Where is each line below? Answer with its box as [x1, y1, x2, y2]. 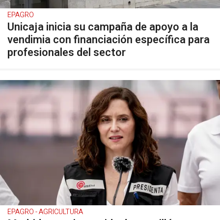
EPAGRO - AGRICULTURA [7, 207, 83, 217]
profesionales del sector [7, 45, 126, 60]
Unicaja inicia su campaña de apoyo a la [7, 19, 198, 35]
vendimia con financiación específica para [7, 32, 210, 48]
